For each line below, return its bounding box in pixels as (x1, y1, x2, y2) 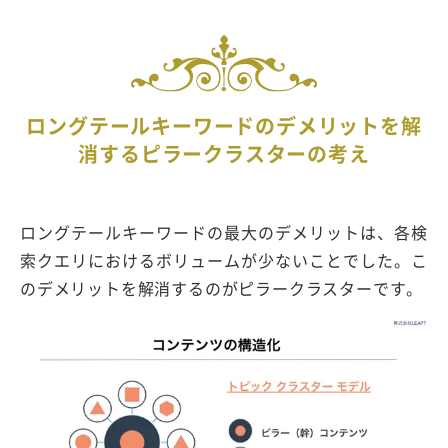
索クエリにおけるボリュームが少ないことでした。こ (20, 248, 428, 273)
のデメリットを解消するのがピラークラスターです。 (20, 276, 424, 301)
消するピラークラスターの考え (78, 139, 370, 169)
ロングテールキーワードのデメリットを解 (26, 111, 422, 141)
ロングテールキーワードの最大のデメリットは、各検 (20, 220, 428, 245)
